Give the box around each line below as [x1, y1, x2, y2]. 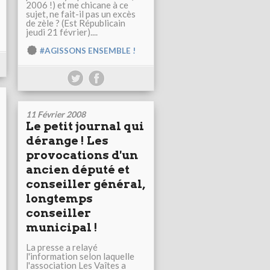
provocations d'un [26, 148, 138, 163]
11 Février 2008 [26, 109, 86, 120]
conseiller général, [26, 177, 145, 192]
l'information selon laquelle [26, 251, 134, 262]
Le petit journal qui [26, 119, 144, 134]
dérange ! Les [26, 134, 108, 148]
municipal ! [26, 221, 98, 235]
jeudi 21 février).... [26, 27, 98, 38]
